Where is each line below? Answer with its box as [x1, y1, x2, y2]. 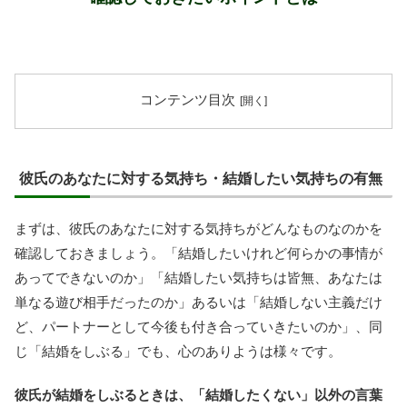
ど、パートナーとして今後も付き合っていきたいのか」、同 [15, 319, 382, 335]
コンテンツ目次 [139, 93, 235, 108]
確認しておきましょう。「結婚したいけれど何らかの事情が [15, 245, 382, 262]
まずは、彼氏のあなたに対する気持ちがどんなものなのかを [15, 221, 382, 237]
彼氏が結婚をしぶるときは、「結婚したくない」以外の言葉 [15, 387, 382, 403]
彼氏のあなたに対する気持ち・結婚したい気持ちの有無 [19, 171, 382, 187]
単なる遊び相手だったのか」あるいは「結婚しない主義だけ [15, 294, 382, 311]
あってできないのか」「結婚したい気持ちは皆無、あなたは [15, 270, 382, 286]
